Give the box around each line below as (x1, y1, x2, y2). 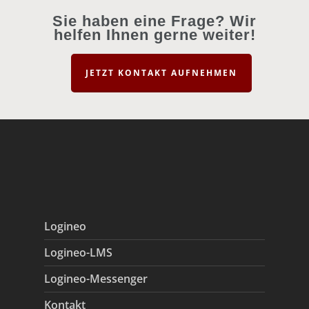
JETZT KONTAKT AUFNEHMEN (86, 67, 237, 79)
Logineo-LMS (44, 245, 112, 260)
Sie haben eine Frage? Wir (52, 12, 257, 30)
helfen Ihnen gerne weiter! (53, 26, 256, 43)
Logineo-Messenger (44, 271, 148, 286)
